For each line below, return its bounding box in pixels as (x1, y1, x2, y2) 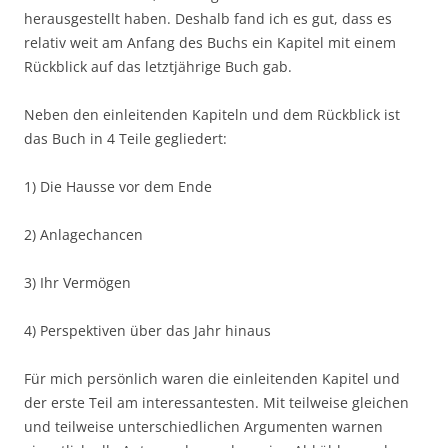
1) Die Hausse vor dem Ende (24, 176, 212, 196)
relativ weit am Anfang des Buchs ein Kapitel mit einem (24, 32, 396, 52)
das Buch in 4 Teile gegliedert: (24, 128, 227, 148)
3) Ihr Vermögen (24, 272, 131, 292)
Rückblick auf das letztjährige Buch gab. (24, 56, 292, 76)
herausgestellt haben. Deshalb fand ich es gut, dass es (24, 8, 392, 28)
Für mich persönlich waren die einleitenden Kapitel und (24, 368, 400, 388)
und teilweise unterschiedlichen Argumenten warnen (24, 416, 383, 436)
